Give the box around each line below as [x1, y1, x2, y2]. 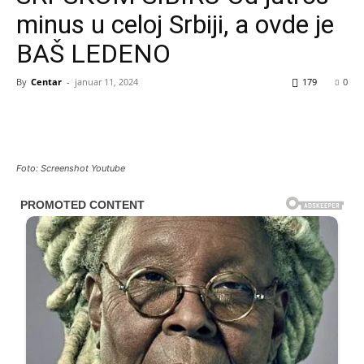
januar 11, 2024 [75, 76, 138, 88]
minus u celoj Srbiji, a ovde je [16, 9, 334, 40]
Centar [31, 76, 62, 88]
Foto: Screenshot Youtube [16, 162, 125, 174]
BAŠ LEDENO [16, 38, 171, 69]
